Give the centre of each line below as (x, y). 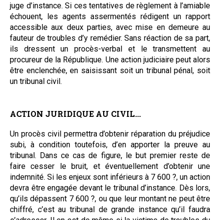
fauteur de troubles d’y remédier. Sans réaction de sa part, (110, 38)
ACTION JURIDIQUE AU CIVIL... (75, 113)
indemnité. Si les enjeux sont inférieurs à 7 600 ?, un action (110, 177)
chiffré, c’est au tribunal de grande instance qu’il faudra (110, 209)
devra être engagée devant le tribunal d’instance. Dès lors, (110, 188)
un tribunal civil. (36, 81)
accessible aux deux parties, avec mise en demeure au (110, 27)
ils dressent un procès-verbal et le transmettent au (110, 49)
